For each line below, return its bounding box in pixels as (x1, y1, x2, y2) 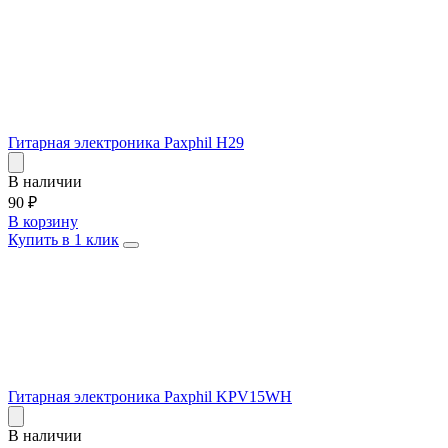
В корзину (8, 212, 78, 230)
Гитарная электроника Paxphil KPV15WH (8, 387, 292, 405)
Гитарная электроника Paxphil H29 (8, 133, 244, 151)
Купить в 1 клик (8, 230, 119, 248)
